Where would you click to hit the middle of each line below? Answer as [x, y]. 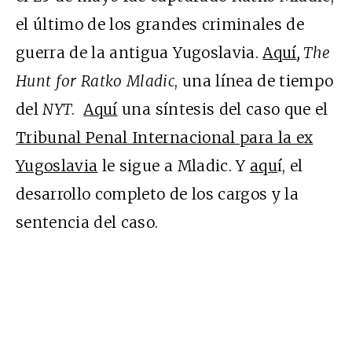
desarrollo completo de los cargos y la [157, 194]
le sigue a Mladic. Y [174, 165]
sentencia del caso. [87, 222]
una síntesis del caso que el [223, 109]
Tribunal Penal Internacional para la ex [165, 137]
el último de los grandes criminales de [160, 24]
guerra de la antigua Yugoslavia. [139, 52]
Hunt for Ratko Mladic [95, 81]
